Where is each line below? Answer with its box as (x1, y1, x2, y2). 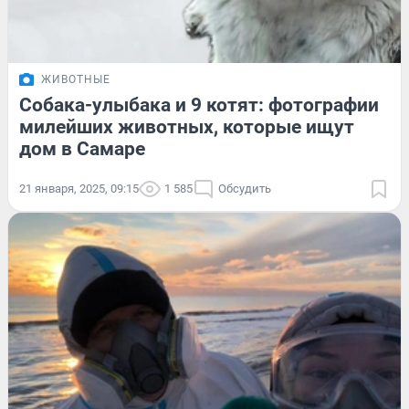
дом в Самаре (19, 137, 145, 160)
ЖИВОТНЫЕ (41, 72, 110, 86)
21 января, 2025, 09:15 (19, 181, 139, 195)
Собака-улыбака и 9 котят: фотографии (19, 93, 379, 116)
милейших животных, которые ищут (19, 115, 354, 138)
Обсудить (218, 181, 271, 195)
